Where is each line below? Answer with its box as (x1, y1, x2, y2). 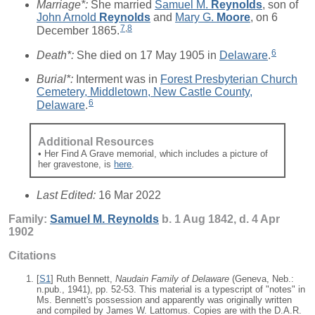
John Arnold (37, 11, 99, 24)
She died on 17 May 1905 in (77, 49, 219, 61)
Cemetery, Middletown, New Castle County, (37, 85, 252, 98)
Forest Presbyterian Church (160, 72, 297, 85)
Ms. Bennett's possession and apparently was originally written (37, 294, 292, 305)
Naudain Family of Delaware (115, 273, 229, 284)
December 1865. (37, 25, 120, 37)
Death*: (37, 49, 77, 61)
